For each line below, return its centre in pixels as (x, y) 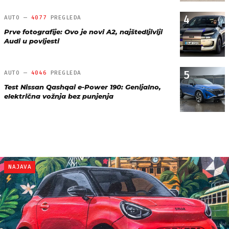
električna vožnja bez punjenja (59, 96)
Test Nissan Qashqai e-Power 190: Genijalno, (83, 87)
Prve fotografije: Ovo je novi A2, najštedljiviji (83, 32)
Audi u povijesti (32, 41)
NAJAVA (20, 167)
